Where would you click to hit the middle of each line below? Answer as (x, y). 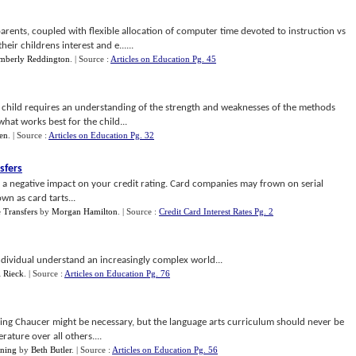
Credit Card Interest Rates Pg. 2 (216, 211)
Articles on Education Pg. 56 (165, 350)
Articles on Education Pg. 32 (101, 135)
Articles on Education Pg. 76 (117, 273)
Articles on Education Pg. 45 (163, 59)
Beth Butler (51, 350)
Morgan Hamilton (85, 211)
